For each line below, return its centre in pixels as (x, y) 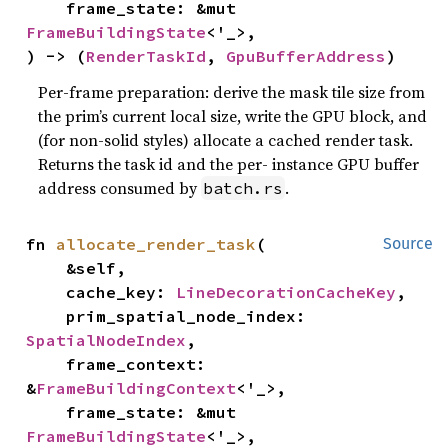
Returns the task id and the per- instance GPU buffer (229, 163)
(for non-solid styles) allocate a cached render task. (226, 139)
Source (408, 243)
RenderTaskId (146, 55)
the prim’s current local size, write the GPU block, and (233, 115)
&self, (46, 267)
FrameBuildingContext (136, 387)
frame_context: (46, 363)
